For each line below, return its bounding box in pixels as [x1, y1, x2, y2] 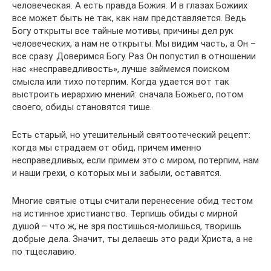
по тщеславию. [12, 246, 76, 257]
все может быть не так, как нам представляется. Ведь [12, 13, 246, 24]
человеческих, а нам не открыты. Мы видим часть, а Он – [12, 38, 256, 49]
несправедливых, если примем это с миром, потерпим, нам [12, 155, 259, 166]
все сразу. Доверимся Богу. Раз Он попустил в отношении [12, 51, 256, 62]
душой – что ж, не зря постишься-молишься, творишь [12, 221, 241, 232]
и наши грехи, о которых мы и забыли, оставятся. [12, 168, 221, 178]
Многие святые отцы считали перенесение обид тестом [12, 195, 253, 206]
